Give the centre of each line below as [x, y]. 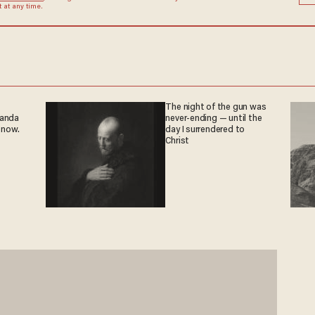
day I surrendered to [205, 130]
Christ [178, 141]
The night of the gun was [216, 107]
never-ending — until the [214, 118]
